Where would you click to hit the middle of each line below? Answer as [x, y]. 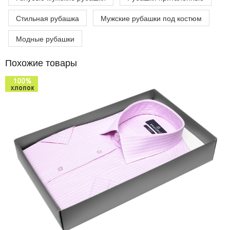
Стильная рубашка [47, 18]
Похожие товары [41, 62]
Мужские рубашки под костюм [151, 18]
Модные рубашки [45, 39]
